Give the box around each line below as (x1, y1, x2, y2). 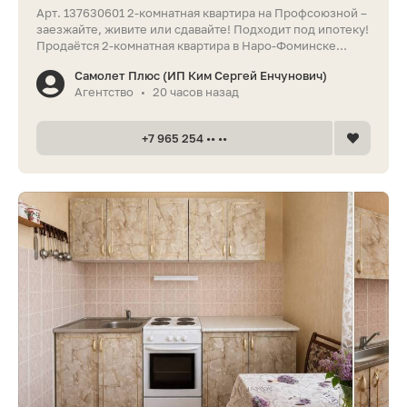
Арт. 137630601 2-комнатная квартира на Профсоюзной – (36, 5, 367, 20)
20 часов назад (153, 84, 239, 99)
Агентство (74, 84, 134, 99)
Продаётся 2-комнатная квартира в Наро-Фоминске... (36, 37, 347, 53)
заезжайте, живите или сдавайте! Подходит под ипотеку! (36, 21, 369, 36)
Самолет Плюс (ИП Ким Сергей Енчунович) (74, 67, 327, 83)
